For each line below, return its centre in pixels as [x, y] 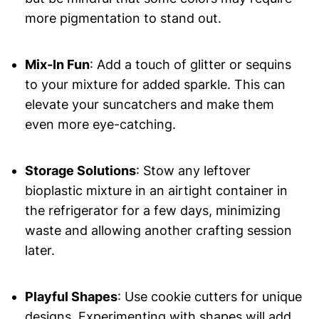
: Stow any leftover [193, 171]
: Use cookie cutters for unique [209, 297]
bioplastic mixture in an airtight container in [156, 191]
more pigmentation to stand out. [123, 19]
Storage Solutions [80, 171]
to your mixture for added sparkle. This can [155, 85]
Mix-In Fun [57, 65]
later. [40, 251]
